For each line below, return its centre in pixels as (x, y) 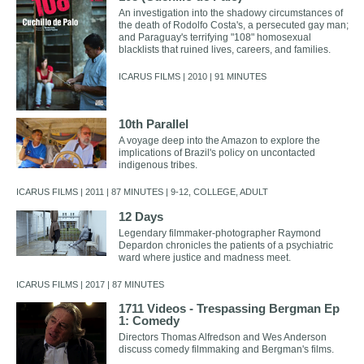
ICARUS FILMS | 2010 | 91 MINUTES (192, 76)
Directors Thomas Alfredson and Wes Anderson (222, 338)
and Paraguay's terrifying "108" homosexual (214, 37)
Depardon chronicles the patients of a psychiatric (225, 245)
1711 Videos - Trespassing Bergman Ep (229, 309)
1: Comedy (149, 321)
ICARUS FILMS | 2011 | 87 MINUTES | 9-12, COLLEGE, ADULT (142, 192)
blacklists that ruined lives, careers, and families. (224, 49)
